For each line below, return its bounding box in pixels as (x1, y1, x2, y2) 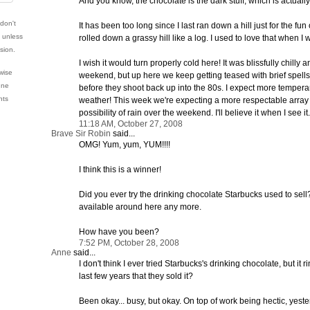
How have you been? (79, 226, 159, 237)
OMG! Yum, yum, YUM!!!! (79, 139, 170, 149)
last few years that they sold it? (79, 271, 193, 281)
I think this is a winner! (79, 164, 161, 174)
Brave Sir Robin (51, 128, 111, 138)
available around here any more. (79, 201, 201, 212)
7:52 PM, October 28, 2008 (79, 237, 179, 248)
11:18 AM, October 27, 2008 (79, 118, 183, 129)
